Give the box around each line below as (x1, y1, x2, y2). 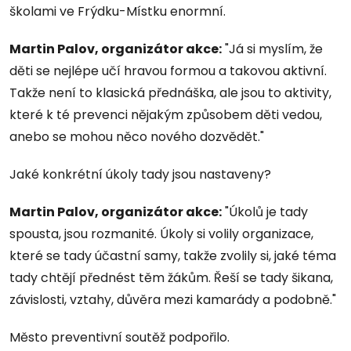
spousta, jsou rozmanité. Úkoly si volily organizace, (9, 224, 313, 243)
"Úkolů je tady (222, 202, 308, 221)
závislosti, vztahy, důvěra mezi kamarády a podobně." (9, 290, 336, 309)
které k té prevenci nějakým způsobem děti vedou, (9, 105, 322, 124)
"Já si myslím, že (222, 39, 323, 58)
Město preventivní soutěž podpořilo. (9, 327, 230, 346)
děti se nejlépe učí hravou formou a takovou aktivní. (9, 61, 327, 80)
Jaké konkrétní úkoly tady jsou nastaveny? (9, 165, 271, 183)
